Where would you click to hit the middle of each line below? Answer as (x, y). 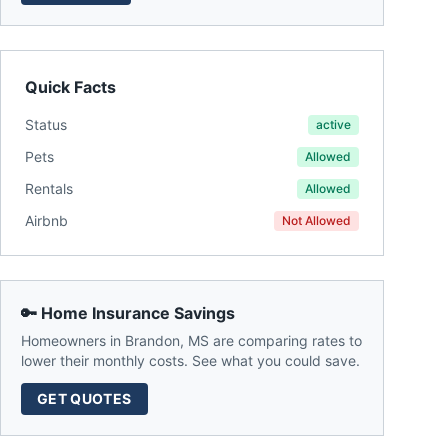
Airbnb (46, 220)
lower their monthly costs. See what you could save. (190, 360)
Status (46, 124)
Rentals (49, 188)
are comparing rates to (285, 340)
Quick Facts (70, 87)
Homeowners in (73, 340)
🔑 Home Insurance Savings (128, 313)
